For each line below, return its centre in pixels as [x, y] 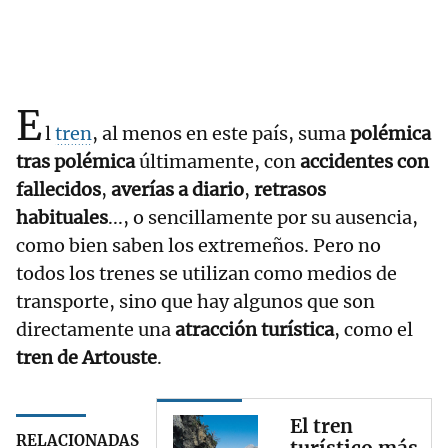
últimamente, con [217, 162]
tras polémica [75, 162]
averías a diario [177, 190]
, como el [373, 330]
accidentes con [364, 162]
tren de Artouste [86, 358]
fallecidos [58, 190]
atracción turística [254, 330]
